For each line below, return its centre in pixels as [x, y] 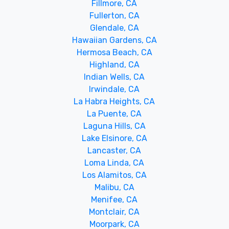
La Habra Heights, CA [114, 101]
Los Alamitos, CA [114, 175]
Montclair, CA [114, 212]
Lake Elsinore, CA [114, 138]
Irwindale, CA [114, 89]
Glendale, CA [114, 28]
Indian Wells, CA [114, 77]
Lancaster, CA [114, 151]
